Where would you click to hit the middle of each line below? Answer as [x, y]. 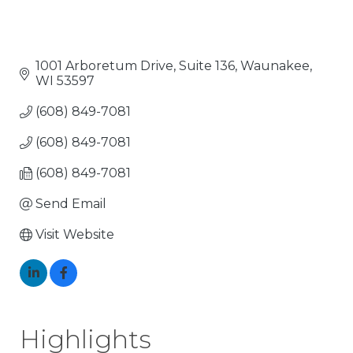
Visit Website [75, 235]
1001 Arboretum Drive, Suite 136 [135, 66]
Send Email [71, 204]
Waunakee [275, 66]
